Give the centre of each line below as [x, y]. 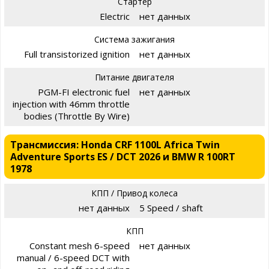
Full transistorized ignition [77, 54]
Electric [115, 16]
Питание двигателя [134, 77]
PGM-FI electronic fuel [84, 92]
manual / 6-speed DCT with [73, 257]
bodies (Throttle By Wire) [77, 116]
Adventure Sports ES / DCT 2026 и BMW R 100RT [123, 156]
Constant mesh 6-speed [80, 245]
